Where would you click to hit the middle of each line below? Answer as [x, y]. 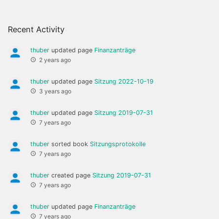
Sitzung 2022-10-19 [124, 82]
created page [71, 175]
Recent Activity [36, 30]
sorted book [70, 144]
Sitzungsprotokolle [118, 144]
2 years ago [55, 60]
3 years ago [55, 91]
